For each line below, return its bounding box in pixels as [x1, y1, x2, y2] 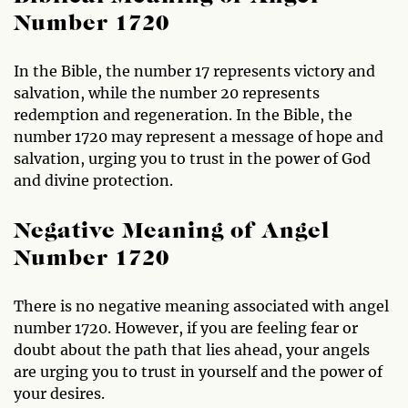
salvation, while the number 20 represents [14, 83, 320, 102]
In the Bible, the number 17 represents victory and [14, 61, 375, 80]
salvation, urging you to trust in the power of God [14, 148, 371, 168]
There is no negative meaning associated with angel [14, 296, 389, 315]
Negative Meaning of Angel [14, 220, 330, 243]
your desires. [14, 383, 105, 403]
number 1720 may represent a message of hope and [14, 127, 383, 146]
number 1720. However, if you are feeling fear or [14, 318, 358, 337]
